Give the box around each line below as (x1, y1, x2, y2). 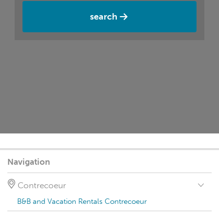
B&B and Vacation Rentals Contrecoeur (17, 197, 147, 206)
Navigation (7, 157, 50, 167)
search (90, 11, 117, 22)
